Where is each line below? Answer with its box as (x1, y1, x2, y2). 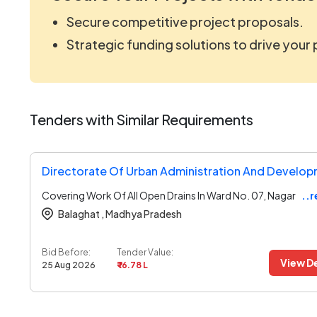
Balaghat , (58, 207, 104, 220)
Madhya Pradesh (104, 207, 182, 220)
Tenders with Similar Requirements (30, 110, 253, 128)
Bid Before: (42, 246, 91, 258)
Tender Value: (117, 246, 173, 258)
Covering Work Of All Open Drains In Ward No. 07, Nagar (42, 188, 296, 202)
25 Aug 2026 (42, 259, 96, 270)
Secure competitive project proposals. (67, 13, 304, 30)
